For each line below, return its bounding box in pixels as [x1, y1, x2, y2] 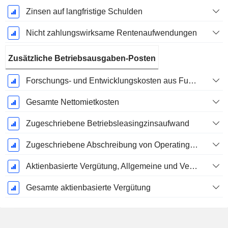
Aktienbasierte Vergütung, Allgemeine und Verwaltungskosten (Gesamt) [189, 162, 197, 171]
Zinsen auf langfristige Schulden [25, 7, 142, 16]
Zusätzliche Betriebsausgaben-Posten [8, 54, 156, 63]
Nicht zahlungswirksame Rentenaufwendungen [25, 28, 197, 38]
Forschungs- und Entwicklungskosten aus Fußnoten [188, 76, 196, 85]
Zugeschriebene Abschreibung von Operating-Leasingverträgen [189, 140, 198, 150]
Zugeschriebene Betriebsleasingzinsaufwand [25, 119, 189, 128]
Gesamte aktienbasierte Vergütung [25, 183, 151, 192]
